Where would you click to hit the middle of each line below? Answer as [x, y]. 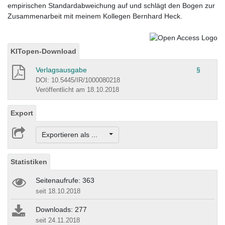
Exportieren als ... [74, 135]
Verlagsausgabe [61, 70]
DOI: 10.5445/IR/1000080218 [78, 80]
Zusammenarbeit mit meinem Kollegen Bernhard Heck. [95, 16]
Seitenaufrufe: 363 [65, 181]
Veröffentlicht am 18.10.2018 [77, 89]
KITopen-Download [43, 51]
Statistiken [29, 162]
